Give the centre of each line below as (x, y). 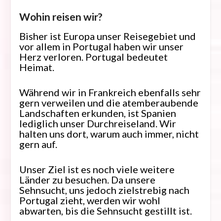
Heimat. (37, 67)
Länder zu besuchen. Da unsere (87, 180)
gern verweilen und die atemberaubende (109, 103)
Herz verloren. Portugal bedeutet (93, 57)
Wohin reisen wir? (61, 17)
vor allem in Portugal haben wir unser (101, 47)
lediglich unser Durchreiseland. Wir (97, 124)
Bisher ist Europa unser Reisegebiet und (107, 36)
